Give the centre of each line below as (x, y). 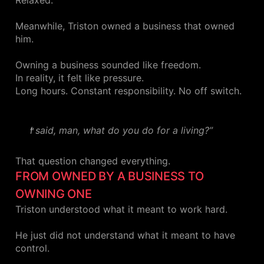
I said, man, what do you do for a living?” (121, 131)
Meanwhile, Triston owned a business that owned (125, 26)
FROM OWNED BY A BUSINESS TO (110, 176)
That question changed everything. (93, 161)
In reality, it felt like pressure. (80, 78)
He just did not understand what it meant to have (125, 235)
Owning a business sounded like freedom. (108, 65)
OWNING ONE (54, 194)
